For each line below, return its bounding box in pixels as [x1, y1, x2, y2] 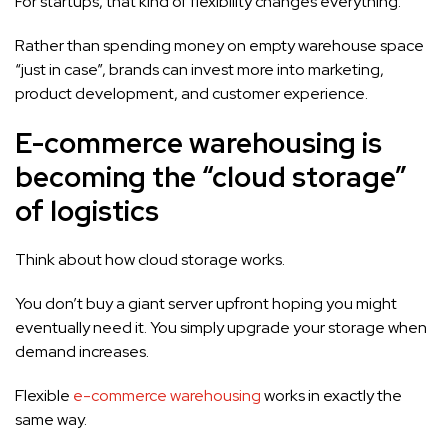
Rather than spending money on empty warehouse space [15, 35, 424, 56]
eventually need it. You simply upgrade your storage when [15, 317, 427, 338]
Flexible [15, 385, 73, 406]
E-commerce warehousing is [15, 124, 382, 162]
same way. [15, 409, 87, 430]
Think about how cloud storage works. [15, 249, 285, 270]
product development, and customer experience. [15, 83, 368, 104]
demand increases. [15, 341, 149, 362]
